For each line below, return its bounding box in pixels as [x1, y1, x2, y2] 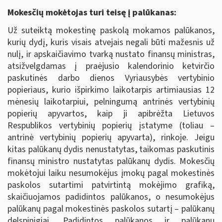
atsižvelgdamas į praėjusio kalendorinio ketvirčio [7, 59, 215, 72]
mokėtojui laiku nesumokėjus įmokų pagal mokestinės [7, 166, 215, 179]
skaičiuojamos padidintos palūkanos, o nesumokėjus [7, 190, 215, 203]
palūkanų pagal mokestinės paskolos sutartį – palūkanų [7, 202, 215, 215]
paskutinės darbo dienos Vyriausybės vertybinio [7, 71, 215, 84]
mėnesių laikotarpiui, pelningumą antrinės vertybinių [7, 95, 215, 108]
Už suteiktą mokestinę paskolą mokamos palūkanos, [7, 24, 215, 37]
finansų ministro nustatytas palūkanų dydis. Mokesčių [7, 155, 215, 167]
